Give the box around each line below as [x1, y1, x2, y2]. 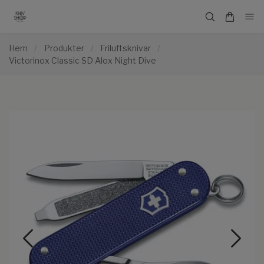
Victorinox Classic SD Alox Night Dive [9, 55, 156, 66]
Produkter [44, 43, 84, 54]
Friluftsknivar [100, 43, 151, 54]
